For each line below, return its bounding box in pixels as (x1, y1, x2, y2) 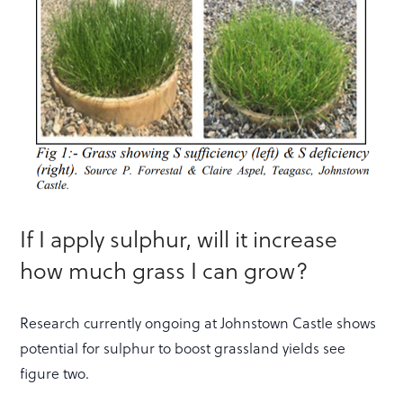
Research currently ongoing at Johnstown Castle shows (20, 311, 377, 333)
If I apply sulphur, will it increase (20, 220, 338, 255)
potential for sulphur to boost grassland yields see (20, 336, 346, 358)
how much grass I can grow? (20, 252, 309, 286)
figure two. (20, 362, 90, 383)
